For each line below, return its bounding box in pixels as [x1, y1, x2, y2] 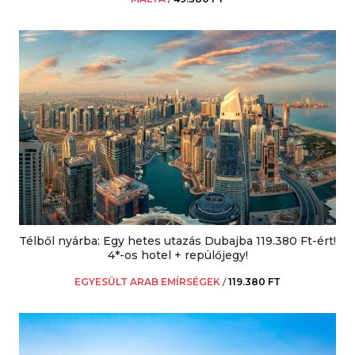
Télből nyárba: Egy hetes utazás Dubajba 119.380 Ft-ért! [19, 234, 336, 249]
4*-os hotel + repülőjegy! [107, 248, 248, 263]
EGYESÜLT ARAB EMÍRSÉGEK [74, 276, 220, 288]
